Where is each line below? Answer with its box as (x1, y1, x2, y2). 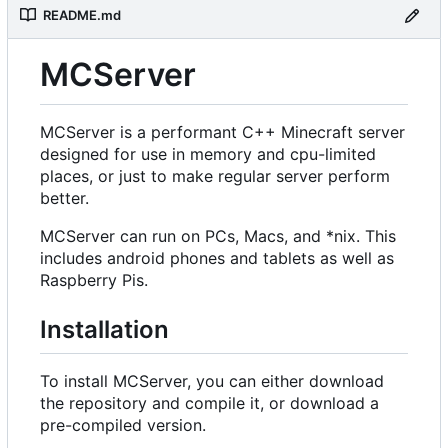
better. (40, 188, 89, 209)
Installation (40, 315, 169, 345)
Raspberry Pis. (40, 270, 148, 291)
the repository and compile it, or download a (40, 392, 379, 413)
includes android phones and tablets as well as (40, 248, 394, 269)
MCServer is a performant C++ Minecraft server (40, 122, 405, 143)
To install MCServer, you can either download (40, 370, 384, 391)
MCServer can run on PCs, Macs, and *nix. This (40, 226, 396, 247)
